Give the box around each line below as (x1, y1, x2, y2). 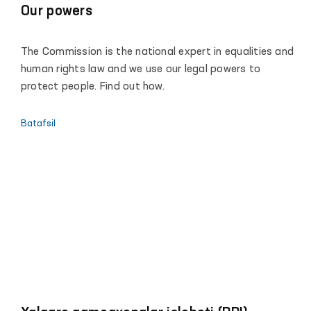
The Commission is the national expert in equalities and (21, 47, 294, 58)
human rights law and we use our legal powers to (21, 64, 261, 75)
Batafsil (21, 119, 56, 128)
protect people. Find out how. (21, 81, 165, 92)
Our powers (21, 5, 92, 19)
